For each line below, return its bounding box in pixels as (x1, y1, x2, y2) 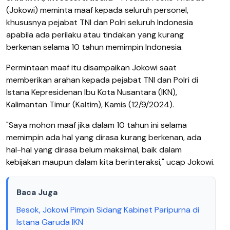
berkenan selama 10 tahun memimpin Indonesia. (6, 41, 183, 52)
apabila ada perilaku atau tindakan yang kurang (6, 29, 184, 40)
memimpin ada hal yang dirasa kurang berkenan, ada (6, 131, 201, 143)
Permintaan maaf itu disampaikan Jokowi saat (6, 62, 177, 73)
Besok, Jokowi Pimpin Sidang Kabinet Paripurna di (16, 204, 199, 215)
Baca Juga (16, 186, 57, 198)
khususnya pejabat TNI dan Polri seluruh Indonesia (6, 16, 193, 28)
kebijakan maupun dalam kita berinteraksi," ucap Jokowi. (6, 156, 215, 167)
